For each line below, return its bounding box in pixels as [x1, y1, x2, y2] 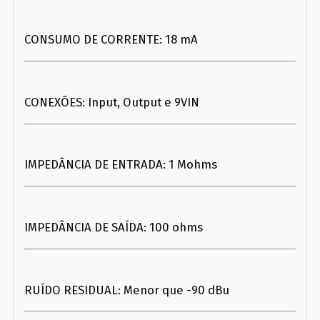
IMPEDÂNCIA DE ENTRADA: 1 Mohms [24, 157, 217, 172]
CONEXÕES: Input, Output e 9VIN [24, 94, 199, 109]
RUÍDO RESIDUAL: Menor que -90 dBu [24, 282, 229, 297]
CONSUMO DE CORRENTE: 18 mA [24, 32, 198, 47]
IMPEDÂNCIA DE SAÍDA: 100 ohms [24, 220, 203, 235]
